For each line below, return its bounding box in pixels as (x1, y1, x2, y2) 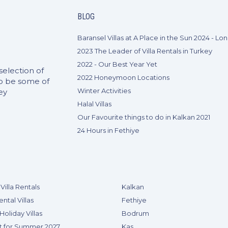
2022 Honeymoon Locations (77, 73, 170, 81)
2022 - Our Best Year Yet (77, 60, 158, 68)
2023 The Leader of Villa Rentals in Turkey (77, 47, 213, 55)
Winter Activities (77, 87, 131, 95)
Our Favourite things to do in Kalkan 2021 (77, 113, 211, 121)
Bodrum (122, 209, 149, 217)
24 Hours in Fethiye (77, 126, 140, 134)
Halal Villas (77, 100, 112, 108)
